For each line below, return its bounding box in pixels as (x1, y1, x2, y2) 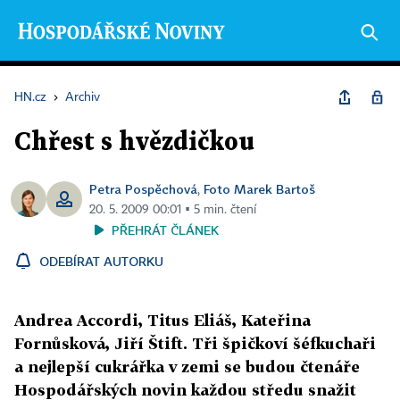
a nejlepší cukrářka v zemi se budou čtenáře (14, 357, 360, 376)
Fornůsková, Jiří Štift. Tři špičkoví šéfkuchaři (14, 334, 376, 353)
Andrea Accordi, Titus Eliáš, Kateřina (14, 311, 311, 329)
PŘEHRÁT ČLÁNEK (112, 222, 219, 237)
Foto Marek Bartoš (204, 181, 315, 196)
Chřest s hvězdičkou (14, 131, 254, 154)
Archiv (65, 91, 100, 104)
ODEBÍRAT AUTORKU (39, 254, 163, 269)
